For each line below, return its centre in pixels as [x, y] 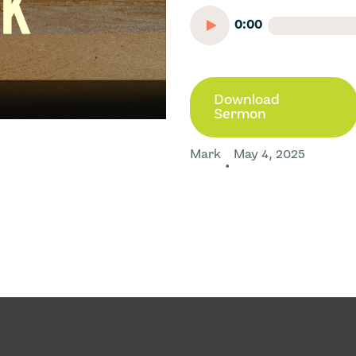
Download [247, 100]
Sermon [240, 114]
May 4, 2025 [269, 155]
